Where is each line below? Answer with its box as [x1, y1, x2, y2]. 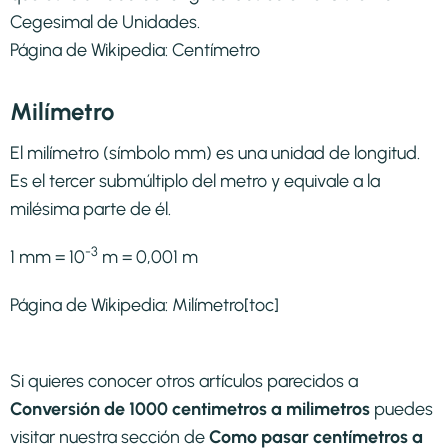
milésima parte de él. [10, 197, 171, 220]
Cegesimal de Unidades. [10, 10, 200, 33]
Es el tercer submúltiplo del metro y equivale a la [10, 169, 380, 192]
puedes [370, 397, 433, 420]
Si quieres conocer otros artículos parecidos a [10, 369, 358, 392]
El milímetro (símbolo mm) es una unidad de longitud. [10, 141, 420, 164]
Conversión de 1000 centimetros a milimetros [10, 397, 370, 420]
